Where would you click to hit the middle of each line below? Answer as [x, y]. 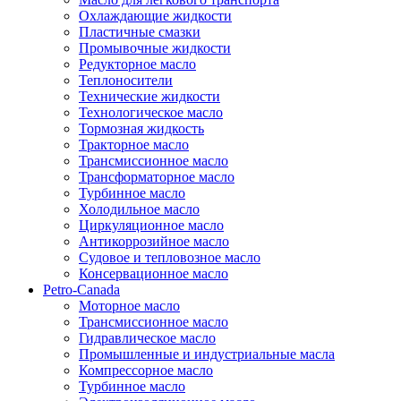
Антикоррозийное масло [154, 241]
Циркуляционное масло [151, 225]
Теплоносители [126, 80]
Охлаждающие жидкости [155, 15]
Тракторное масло [134, 144]
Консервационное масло [154, 273]
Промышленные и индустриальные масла [207, 354]
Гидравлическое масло [147, 337]
